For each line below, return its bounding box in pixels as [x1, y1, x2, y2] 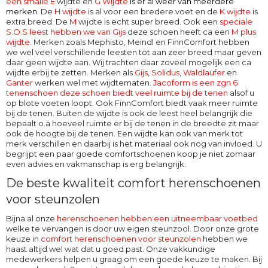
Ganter [6, 78, 33, 88]
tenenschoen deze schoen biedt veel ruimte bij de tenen [6, 88, 228, 98]
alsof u [228, 88, 254, 98]
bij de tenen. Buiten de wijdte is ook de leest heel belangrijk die [6, 108, 252, 118]
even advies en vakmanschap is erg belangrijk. [6, 159, 186, 169]
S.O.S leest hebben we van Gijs [6, 27, 126, 37]
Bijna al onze [6, 214, 57, 224]
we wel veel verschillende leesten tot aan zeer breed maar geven [6, 47, 261, 57]
